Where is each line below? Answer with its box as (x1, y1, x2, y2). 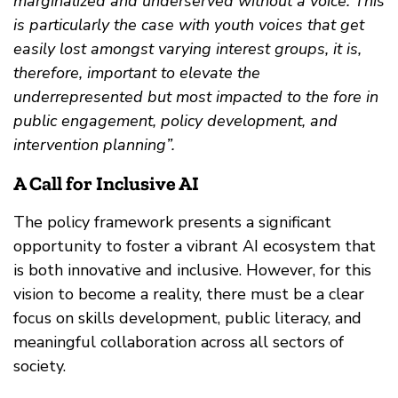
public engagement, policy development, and (13, 110, 338, 132)
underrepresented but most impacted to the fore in (13, 86, 378, 108)
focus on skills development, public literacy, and (13, 307, 362, 330)
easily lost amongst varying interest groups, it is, (13, 38, 362, 60)
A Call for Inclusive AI (13, 171, 199, 196)
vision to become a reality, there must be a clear (13, 283, 364, 306)
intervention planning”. (13, 134, 175, 156)
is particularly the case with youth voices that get (13, 14, 364, 36)
